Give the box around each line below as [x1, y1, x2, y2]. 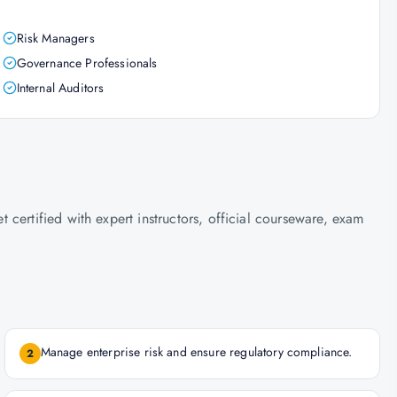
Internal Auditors [16, 79, 105, 97]
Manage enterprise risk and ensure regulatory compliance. [40, 343, 353, 361]
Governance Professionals [16, 54, 158, 72]
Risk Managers [16, 29, 95, 47]
